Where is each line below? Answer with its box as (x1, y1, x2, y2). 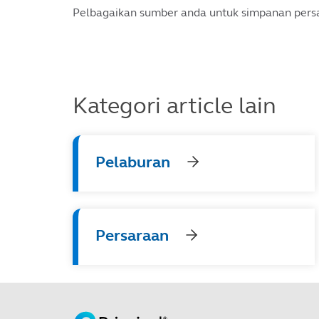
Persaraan (95, 226, 169, 245)
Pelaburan (95, 152, 170, 172)
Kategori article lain (73, 92, 276, 120)
